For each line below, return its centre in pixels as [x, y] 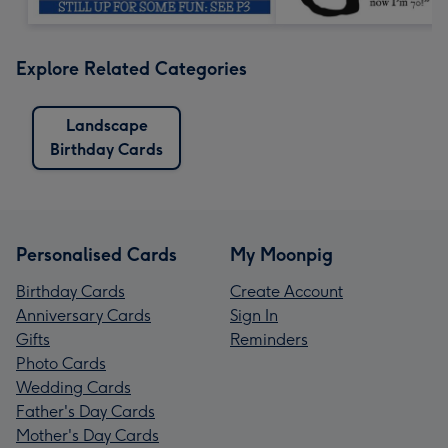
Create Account [286, 291]
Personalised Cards [96, 254]
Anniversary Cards [83, 315]
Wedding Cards [73, 387]
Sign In [254, 315]
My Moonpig [281, 254]
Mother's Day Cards [87, 435]
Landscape [106, 125]
